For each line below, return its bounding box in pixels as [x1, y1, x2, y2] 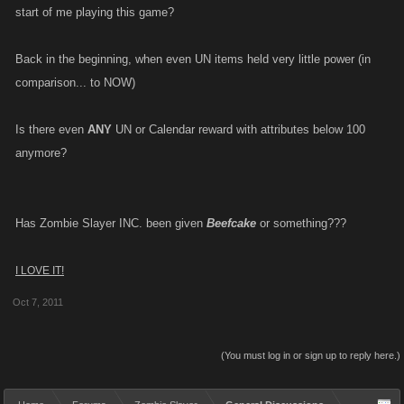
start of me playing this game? [15, 5, 174, 19]
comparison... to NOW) [15, 76, 135, 89]
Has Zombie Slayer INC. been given [15, 216, 207, 230]
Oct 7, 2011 [13, 297, 63, 308]
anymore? [15, 146, 67, 160]
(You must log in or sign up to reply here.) [221, 350, 400, 361]
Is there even [15, 123, 87, 136]
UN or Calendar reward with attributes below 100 [112, 123, 365, 136]
